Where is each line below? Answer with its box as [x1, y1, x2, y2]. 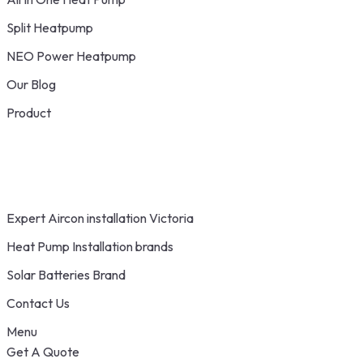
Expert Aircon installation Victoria [6, 210, 194, 226]
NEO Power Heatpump [6, 48, 136, 64]
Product [6, 105, 51, 121]
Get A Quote [6, 344, 79, 360]
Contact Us [6, 295, 70, 311]
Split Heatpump [6, 19, 93, 36]
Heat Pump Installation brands [6, 238, 173, 254]
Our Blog [6, 76, 56, 92]
